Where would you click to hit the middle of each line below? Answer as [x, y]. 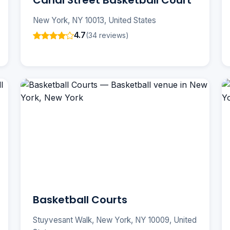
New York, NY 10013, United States [94, 21]
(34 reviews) [107, 35]
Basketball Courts [80, 200]
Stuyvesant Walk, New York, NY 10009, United [115, 220]
